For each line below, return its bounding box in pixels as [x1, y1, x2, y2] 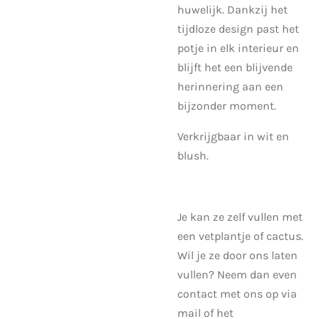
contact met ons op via [177, 286, 297, 300]
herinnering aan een [177, 79, 283, 93]
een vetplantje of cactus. [177, 229, 303, 243]
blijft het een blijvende [177, 60, 293, 74]
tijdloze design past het [177, 21, 299, 36]
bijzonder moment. [177, 98, 276, 113]
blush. [177, 148, 209, 162]
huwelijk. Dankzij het [177, 2, 288, 16]
